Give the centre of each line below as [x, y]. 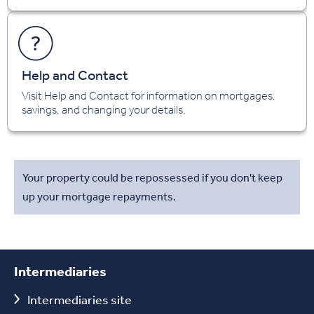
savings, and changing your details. [104, 109]
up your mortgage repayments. [99, 196]
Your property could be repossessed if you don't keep [152, 177]
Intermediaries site [80, 299]
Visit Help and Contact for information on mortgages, [149, 95]
